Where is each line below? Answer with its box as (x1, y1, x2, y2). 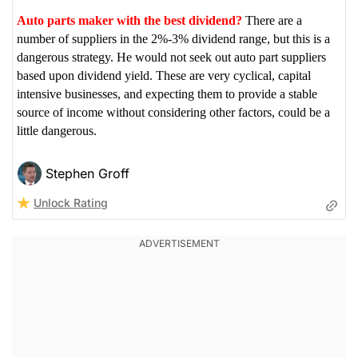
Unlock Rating (34, 195, 108, 209)
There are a (242, 13, 302, 27)
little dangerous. (17, 123, 97, 137)
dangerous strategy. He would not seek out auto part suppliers (17, 50, 326, 64)
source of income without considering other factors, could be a (17, 105, 330, 119)
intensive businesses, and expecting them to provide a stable (17, 86, 317, 101)
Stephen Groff (46, 165, 129, 181)
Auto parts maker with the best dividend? (17, 13, 242, 27)
